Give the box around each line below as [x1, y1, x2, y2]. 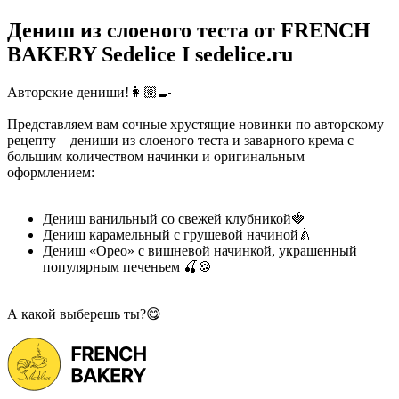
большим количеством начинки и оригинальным [7, 148, 305, 164]
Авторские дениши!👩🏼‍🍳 [7, 84, 175, 100]
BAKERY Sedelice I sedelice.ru [7, 42, 293, 66]
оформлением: [7, 164, 98, 180]
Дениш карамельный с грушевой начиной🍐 [43, 226, 316, 242]
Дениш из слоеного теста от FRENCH [7, 18, 370, 42]
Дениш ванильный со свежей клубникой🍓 [43, 210, 309, 226]
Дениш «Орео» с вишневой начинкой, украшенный [43, 242, 357, 258]
